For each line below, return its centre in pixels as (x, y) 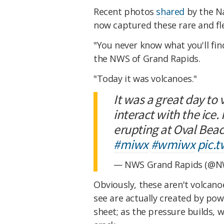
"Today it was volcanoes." (145, 78)
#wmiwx (173, 144)
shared (170, 12)
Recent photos (125, 12)
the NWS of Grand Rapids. (147, 58)
